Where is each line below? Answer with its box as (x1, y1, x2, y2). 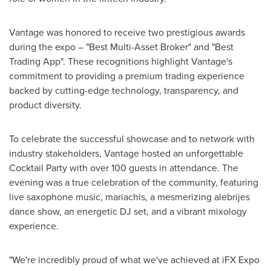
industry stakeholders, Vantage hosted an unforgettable (9, 146, 243, 160)
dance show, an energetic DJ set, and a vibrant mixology (9, 204, 247, 218)
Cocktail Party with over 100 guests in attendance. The (9, 160, 238, 175)
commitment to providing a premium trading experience (9, 68, 244, 83)
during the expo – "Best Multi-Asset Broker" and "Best (9, 39, 233, 54)
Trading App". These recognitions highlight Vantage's (9, 54, 232, 68)
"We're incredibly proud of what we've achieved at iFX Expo (9, 252, 260, 267)
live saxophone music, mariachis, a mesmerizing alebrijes (9, 189, 250, 204)
